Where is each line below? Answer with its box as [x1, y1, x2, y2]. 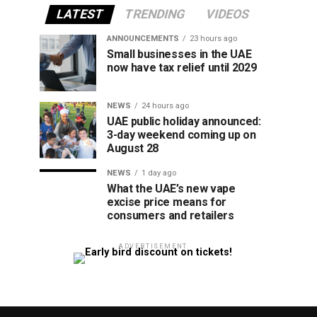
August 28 [107, 142, 159, 155]
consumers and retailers [107, 209, 234, 222]
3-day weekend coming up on [107, 128, 256, 142]
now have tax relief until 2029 [107, 61, 257, 74]
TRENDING [122, 7, 187, 21]
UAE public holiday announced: [107, 115, 261, 128]
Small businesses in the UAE [107, 47, 252, 61]
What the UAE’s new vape [107, 182, 236, 195]
